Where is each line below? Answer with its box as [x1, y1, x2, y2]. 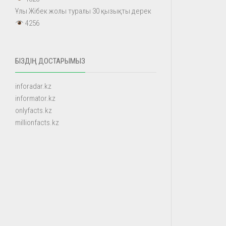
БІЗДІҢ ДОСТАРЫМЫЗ [15, 56, 85, 66]
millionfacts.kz [15, 118, 59, 127]
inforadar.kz [15, 82, 51, 91]
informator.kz [15, 94, 55, 103]
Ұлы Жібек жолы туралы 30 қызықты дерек [15, 7, 151, 16]
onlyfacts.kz [15, 106, 52, 115]
